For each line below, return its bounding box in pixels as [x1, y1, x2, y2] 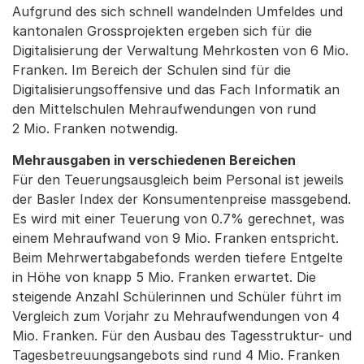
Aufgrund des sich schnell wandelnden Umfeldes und [12, 3, 343, 19]
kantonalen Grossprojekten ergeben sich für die [12, 23, 312, 39]
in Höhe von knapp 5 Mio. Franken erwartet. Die [12, 269, 316, 285]
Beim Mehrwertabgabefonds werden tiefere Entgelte [12, 249, 343, 266]
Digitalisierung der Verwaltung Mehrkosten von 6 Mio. [12, 42, 349, 58]
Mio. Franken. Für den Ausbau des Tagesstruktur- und [12, 327, 352, 344]
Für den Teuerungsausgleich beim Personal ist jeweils [12, 171, 344, 188]
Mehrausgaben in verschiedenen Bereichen [12, 152, 296, 168]
